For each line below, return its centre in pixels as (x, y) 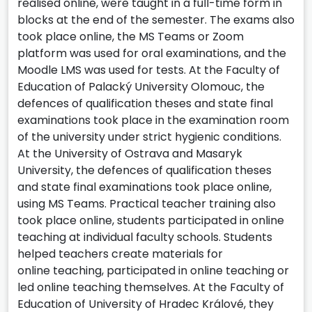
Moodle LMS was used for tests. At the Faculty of (149, 70)
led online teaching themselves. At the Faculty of (151, 287)
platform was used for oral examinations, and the (152, 53)
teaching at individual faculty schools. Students (145, 237)
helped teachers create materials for (120, 253)
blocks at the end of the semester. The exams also (156, 19)
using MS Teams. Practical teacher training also (147, 203)
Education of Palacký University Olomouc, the (141, 86)
